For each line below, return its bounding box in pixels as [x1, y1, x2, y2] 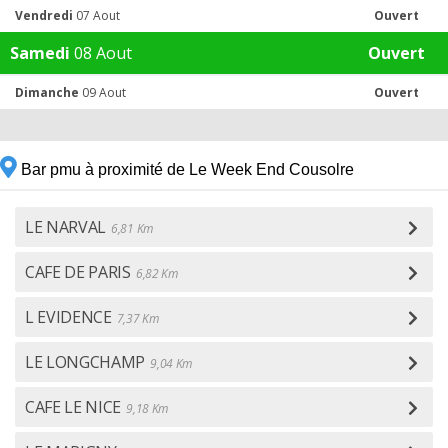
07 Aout [73, 7, 120, 24]
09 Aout [79, 84, 126, 101]
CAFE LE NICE [25, 396, 122, 418]
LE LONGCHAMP [25, 351, 146, 373]
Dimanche [15, 84, 79, 101]
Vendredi [15, 7, 73, 24]
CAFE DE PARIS [25, 261, 131, 283]
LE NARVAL [25, 216, 107, 238]
